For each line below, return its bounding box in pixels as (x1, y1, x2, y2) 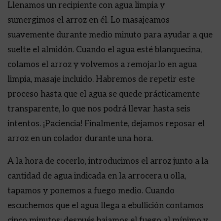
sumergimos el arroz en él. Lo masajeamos (7, 15, 170, 25)
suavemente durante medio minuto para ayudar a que (7, 30, 213, 40)
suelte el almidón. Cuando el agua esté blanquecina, (7, 45, 202, 55)
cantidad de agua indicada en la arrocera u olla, (7, 171, 186, 181)
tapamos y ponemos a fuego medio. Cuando (7, 186, 175, 196)
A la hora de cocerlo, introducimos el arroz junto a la (7, 156, 208, 166)
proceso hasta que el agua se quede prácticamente (7, 89, 200, 99)
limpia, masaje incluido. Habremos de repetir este (7, 74, 195, 84)
